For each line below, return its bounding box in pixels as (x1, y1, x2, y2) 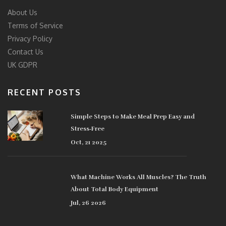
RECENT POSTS (8, 87, 82, 98)
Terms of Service (8, 21, 63, 30)
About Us (8, 8, 37, 17)
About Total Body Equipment (71, 186, 159, 193)
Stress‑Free (71, 125, 105, 133)
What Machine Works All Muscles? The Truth (71, 174, 207, 181)
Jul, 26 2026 (71, 199, 106, 207)
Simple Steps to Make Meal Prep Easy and (71, 113, 195, 121)
